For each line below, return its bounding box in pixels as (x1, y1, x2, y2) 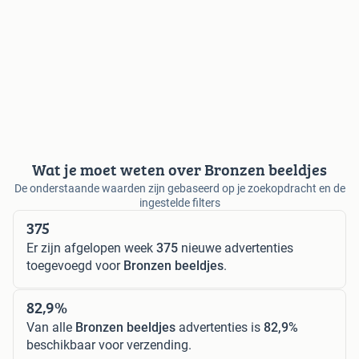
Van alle (26, 319, 75, 335)
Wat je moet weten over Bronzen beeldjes (32, 157, 327, 181)
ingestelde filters (139, 196, 220, 209)
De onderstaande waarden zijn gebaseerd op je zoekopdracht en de (14, 181, 345, 195)
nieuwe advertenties (178, 240, 293, 256)
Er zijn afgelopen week (26, 240, 156, 256)
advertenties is (175, 319, 264, 335)
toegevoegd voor (26, 257, 123, 273)
